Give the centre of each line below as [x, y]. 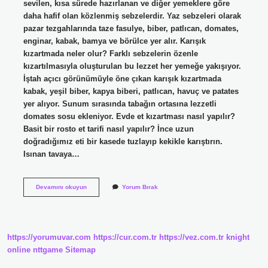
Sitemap [80, 250]
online [19, 250]
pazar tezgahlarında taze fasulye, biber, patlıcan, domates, [131, 28]
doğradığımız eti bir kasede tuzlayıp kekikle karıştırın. [123, 141]
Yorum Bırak [140, 187]
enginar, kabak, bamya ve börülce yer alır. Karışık [114, 41]
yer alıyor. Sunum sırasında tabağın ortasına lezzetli [120, 103]
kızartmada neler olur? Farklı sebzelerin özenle [110, 53]
